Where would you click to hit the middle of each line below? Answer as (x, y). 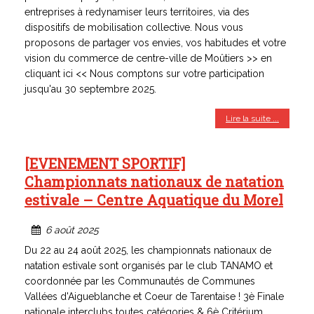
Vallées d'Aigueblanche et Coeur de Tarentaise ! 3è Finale (154, 297)
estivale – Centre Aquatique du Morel (154, 200)
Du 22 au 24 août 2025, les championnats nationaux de (148, 251)
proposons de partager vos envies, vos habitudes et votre (155, 43)
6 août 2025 (72, 230)
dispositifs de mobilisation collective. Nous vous (134, 28)
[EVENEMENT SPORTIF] (105, 164)
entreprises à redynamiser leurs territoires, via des (137, 12)
